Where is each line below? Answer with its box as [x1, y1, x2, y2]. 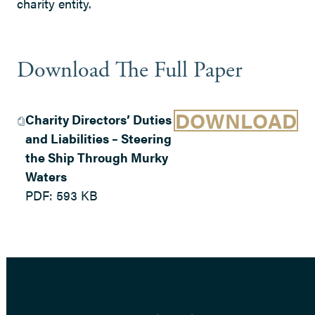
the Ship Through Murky [25, 148, 169, 167]
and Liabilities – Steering [25, 129, 172, 148]
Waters [25, 167, 67, 186]
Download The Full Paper [17, 56, 243, 84]
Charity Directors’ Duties [25, 110, 172, 129]
